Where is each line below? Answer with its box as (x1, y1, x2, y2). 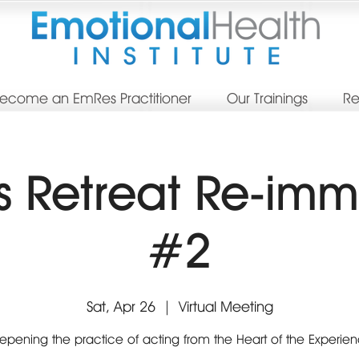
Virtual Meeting (178, 298, 273, 315)
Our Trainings (227, 90, 308, 107)
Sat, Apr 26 (86, 298, 155, 315)
